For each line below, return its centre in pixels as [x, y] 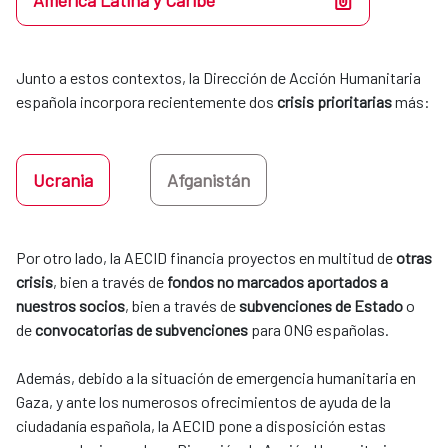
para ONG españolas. [320, 330]
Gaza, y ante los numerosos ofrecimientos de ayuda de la [203, 402]
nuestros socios [70, 306]
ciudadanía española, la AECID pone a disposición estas [201, 426]
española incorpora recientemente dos [146, 102]
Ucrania [63, 180]
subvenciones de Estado [321, 306]
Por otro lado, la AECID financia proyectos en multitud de [206, 258]
